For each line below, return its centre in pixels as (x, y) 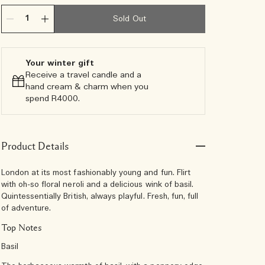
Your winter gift (59, 63)
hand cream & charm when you (87, 87)
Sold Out (130, 19)
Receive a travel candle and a (83, 75)
